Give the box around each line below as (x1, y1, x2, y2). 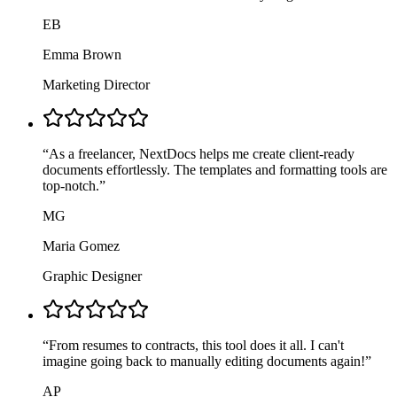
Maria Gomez (43, 238, 120, 254)
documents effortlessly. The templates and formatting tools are (43, 162, 387, 178)
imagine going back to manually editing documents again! (43, 354, 365, 370)
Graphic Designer (43, 269, 142, 284)
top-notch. (43, 178, 99, 194)
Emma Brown (43, 47, 121, 63)
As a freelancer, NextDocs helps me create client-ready (49, 146, 354, 162)
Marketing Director (43, 77, 150, 93)
